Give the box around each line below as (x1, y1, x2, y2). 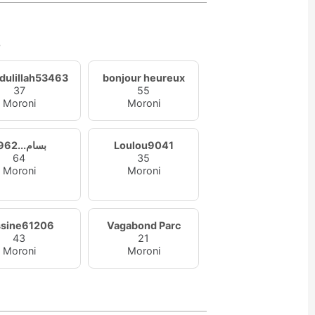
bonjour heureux (102, 72, 185, 84)
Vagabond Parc (106, 219, 181, 231)
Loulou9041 (113, 139, 174, 151)
